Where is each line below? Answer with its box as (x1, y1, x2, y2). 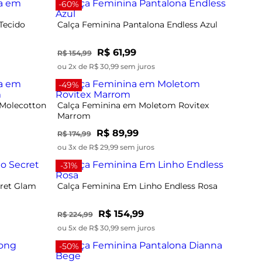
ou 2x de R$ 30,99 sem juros (57, 61, 155, 71)
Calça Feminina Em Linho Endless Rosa (57, 180, 218, 191)
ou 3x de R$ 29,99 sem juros (57, 142, 154, 151)
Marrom (57, 110, 91, 121)
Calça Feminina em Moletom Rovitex (57, 99, 209, 111)
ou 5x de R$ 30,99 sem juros (57, 223, 155, 232)
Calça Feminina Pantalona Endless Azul (57, 19, 218, 30)
